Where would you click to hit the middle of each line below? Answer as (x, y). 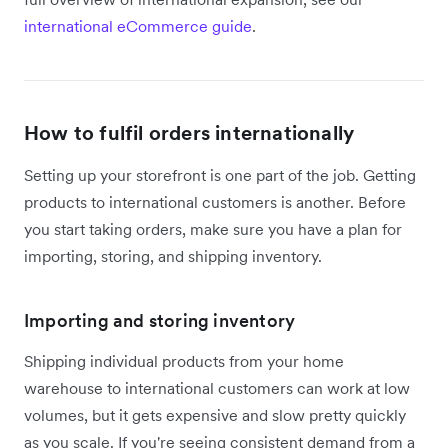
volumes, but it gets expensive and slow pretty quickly (215, 414)
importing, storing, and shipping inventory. (173, 255)
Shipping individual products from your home (184, 360)
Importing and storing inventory (160, 320)
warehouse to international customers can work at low (217, 387)
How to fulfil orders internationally (189, 132)
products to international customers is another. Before (215, 201)
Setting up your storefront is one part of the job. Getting (220, 174)
